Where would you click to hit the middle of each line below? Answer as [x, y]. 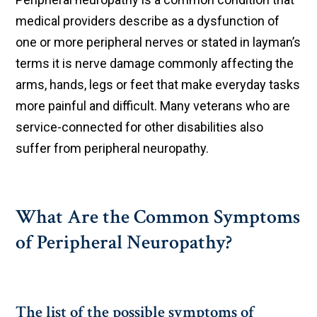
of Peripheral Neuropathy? [124, 243]
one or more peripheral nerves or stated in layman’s [158, 42]
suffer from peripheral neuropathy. [113, 149]
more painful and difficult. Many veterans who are [153, 106]
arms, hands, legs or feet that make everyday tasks [158, 85]
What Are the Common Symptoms [158, 217]
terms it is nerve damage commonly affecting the [155, 64]
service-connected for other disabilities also [140, 127]
